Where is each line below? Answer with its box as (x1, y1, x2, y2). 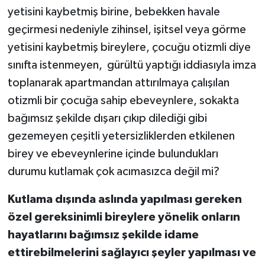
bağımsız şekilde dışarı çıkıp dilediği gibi (7, 112, 207, 125)
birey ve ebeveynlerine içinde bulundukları (7, 148, 218, 160)
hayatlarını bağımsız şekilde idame (7, 229, 199, 241)
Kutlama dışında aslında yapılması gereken (7, 193, 242, 206)
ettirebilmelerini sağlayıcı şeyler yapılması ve (7, 247, 256, 259)
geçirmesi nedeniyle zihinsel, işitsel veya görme (7, 24, 246, 36)
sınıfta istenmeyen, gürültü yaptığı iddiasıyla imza (7, 59, 256, 72)
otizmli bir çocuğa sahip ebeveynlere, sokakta (7, 95, 239, 107)
